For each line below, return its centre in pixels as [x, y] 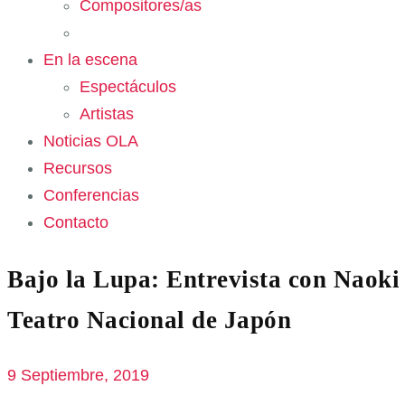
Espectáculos [128, 86]
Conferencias [91, 195]
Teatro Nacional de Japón [149, 320]
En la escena [90, 59]
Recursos [78, 168]
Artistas [107, 113]
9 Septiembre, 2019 [78, 375]
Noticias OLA [91, 141]
